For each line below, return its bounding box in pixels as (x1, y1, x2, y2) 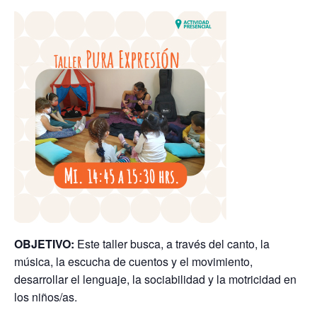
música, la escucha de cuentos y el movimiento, (14, 253, 253, 270)
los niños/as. (14, 289, 77, 306)
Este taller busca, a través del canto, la (77, 236, 270, 253)
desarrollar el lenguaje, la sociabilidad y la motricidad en (14, 271, 296, 288)
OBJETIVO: (14, 236, 77, 253)
